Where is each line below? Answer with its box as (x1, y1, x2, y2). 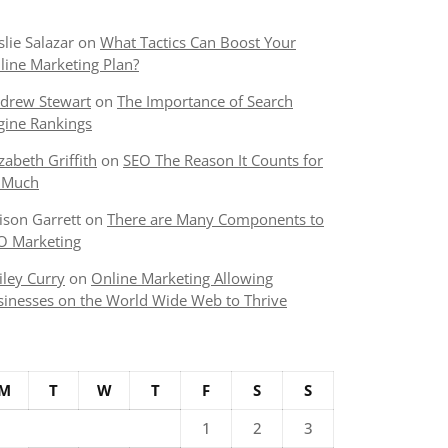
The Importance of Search (117, 91, 293, 111)
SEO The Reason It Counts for (123, 150, 323, 170)
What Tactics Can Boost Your (100, 32, 296, 52)
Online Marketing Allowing (91, 268, 273, 288)
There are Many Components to (107, 209, 324, 229)
